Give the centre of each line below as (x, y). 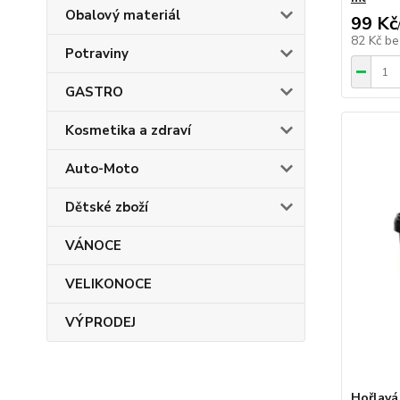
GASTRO (94, 92)
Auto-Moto (102, 169)
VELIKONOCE (108, 284)
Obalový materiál (123, 15)
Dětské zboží (107, 207)
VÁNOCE (93, 246)
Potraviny (97, 54)
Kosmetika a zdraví (128, 130)
